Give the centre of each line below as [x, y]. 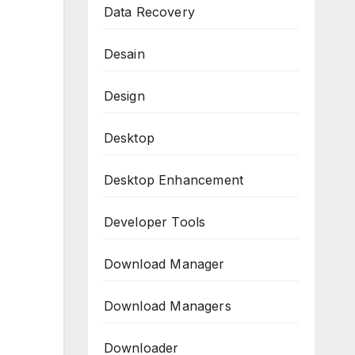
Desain [124, 54]
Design [124, 96]
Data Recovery [149, 12]
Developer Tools [155, 222]
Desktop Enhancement [174, 180]
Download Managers [167, 306]
